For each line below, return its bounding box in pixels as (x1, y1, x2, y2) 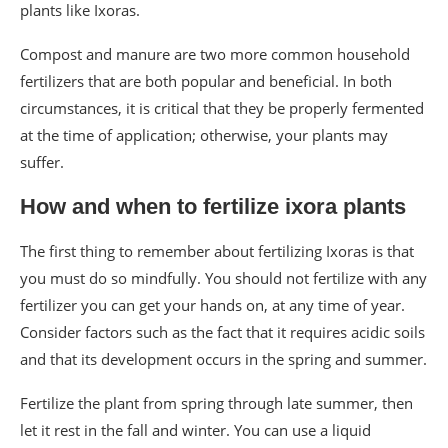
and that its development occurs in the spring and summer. (20, 348, 427, 369)
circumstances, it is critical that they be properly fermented (20, 97, 424, 118)
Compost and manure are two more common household (20, 43, 410, 64)
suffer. (20, 151, 64, 172)
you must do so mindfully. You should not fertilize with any (20, 267, 427, 288)
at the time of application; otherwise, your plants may (20, 124, 388, 145)
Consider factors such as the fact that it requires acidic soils (20, 321, 425, 342)
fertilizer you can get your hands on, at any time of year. (20, 294, 405, 315)
